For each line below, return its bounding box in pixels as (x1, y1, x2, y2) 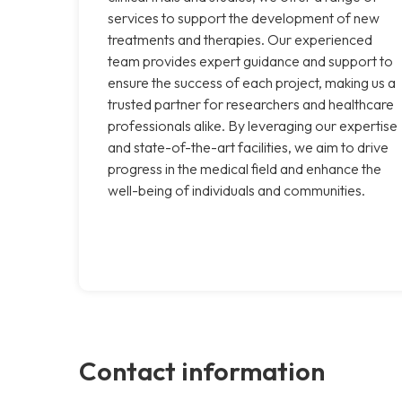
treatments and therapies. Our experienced (108, 30, 372, 48)
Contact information (79, 354, 325, 387)
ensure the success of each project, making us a (108, 73, 396, 92)
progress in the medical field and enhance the (108, 159, 381, 178)
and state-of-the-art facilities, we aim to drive (108, 137, 389, 156)
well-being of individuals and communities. (108, 180, 365, 199)
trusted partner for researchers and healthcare (108, 94, 394, 113)
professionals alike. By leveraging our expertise (108, 116, 398, 135)
